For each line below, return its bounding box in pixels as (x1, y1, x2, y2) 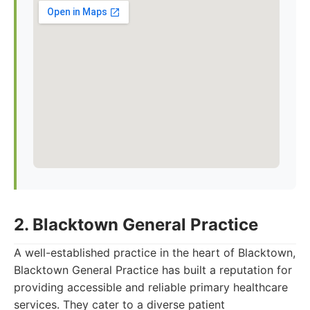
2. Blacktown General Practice (14, 215, 258, 235)
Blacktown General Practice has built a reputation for (14, 263, 292, 277)
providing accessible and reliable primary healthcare (14, 280, 288, 294)
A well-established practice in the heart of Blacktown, (14, 246, 295, 259)
